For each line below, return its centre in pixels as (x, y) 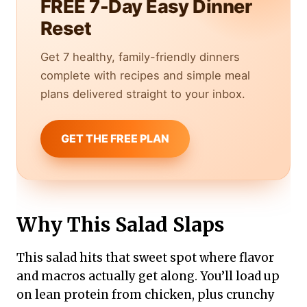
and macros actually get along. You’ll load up (148, 277)
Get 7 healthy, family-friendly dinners (140, 57)
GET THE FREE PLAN (115, 139)
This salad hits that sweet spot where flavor (145, 258)
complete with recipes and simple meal (145, 76)
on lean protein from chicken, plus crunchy (146, 295)
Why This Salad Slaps (120, 225)
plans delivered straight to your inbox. (143, 94)
